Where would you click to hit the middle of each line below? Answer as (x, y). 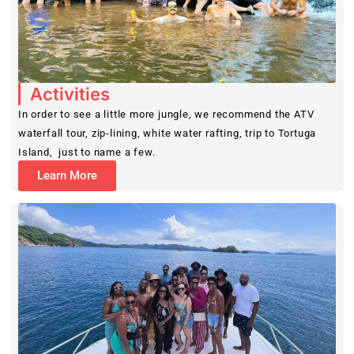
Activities (70, 94)
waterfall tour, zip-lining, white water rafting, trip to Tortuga (168, 134)
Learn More (67, 176)
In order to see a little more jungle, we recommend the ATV (166, 115)
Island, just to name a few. (87, 153)
